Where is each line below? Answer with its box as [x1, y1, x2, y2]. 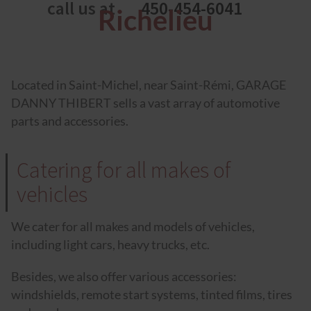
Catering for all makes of [17, 155, 231, 184]
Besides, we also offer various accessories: [11, 269, 237, 284]
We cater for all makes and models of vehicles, [11, 219, 255, 234]
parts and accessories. [11, 113, 128, 128]
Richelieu [98, 3, 213, 37]
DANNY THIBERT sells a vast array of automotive [11, 95, 280, 110]
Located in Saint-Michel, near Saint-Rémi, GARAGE [11, 77, 286, 92]
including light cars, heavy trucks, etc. [11, 237, 210, 252]
